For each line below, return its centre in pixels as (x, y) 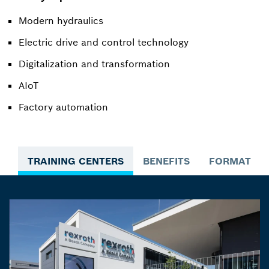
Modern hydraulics (61, 20)
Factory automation (63, 107)
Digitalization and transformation (94, 63)
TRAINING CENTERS (76, 161)
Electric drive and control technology (104, 42)
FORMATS (233, 161)
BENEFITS (166, 161)
